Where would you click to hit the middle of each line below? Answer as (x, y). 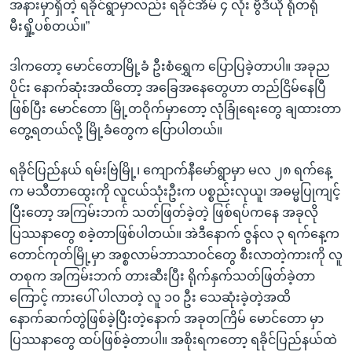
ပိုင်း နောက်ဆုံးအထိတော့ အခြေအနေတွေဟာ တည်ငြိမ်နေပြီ (168, 87)
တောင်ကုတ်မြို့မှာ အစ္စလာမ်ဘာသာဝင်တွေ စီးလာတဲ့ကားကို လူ (176, 255)
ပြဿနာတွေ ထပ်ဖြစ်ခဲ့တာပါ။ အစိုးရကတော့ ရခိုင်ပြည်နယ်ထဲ (173, 339)
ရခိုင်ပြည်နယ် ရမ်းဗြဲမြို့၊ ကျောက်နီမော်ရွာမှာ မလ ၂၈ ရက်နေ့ (170, 170)
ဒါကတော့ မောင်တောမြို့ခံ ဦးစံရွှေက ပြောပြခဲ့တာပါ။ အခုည (170, 66)
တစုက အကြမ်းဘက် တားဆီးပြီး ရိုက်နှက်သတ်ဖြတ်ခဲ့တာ (162, 276)
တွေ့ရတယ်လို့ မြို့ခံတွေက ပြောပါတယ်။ (116, 130)
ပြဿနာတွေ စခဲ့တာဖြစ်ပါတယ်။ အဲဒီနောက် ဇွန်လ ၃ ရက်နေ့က (174, 233)
